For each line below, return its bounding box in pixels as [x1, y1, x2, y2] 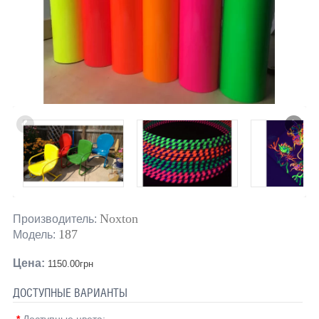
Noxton [99, 211, 138, 226]
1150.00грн [44, 258, 93, 269]
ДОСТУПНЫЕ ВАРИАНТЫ [12, 286, 127, 300]
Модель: [12, 228, 56, 241]
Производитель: [12, 212, 97, 225]
